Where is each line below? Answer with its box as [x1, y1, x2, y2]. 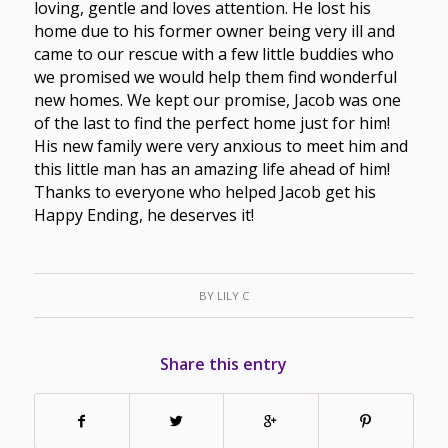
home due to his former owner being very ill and [33, 20, 395, 43]
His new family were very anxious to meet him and [33, 135, 408, 158]
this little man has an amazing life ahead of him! [33, 158, 390, 181]
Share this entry [160, 352, 288, 375]
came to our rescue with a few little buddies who [33, 43, 394, 66]
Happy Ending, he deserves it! [33, 204, 254, 227]
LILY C [216, 287, 249, 303]
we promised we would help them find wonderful [33, 66, 397, 89]
